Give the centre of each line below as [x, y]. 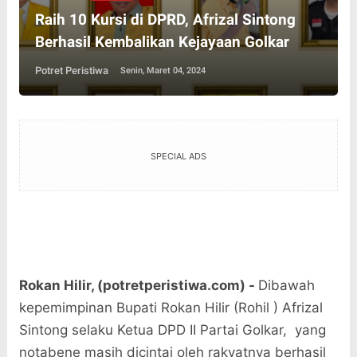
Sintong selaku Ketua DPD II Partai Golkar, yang [172, 330]
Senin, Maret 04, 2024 [163, 71]
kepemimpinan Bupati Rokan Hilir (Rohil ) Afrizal [171, 308]
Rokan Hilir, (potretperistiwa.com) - [138, 286]
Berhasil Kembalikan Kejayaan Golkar [162, 42]
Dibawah [286, 286]
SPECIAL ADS [178, 157]
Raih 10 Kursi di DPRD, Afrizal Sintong [165, 20]
